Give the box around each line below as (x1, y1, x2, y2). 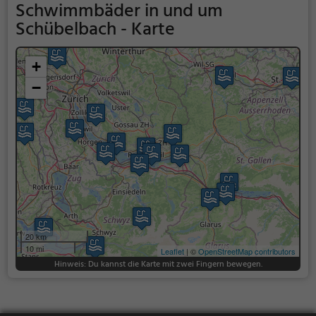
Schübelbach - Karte (15, 15, 175, 44)
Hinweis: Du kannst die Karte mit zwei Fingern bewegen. (54, 257, 262, 272)
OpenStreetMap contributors (198, 245, 296, 257)
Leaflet (161, 245, 185, 257)
